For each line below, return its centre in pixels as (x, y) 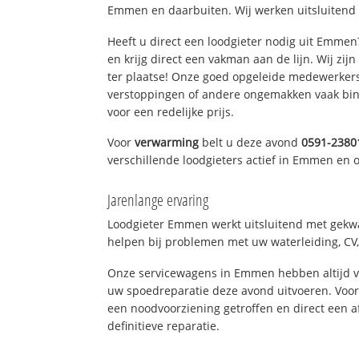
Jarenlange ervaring (158, 200)
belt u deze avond (250, 143)
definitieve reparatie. (164, 325)
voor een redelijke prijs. (171, 111)
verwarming (167, 143)
